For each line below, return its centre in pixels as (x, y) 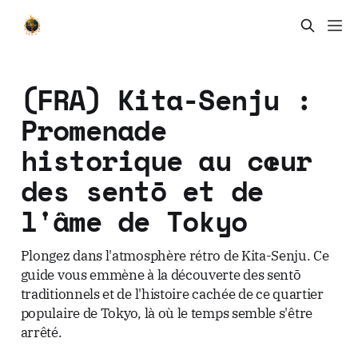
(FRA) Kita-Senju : (166, 99)
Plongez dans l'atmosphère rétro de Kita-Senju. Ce (175, 255)
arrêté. (41, 332)
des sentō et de (142, 190)
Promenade (93, 129)
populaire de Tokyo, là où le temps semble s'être (166, 312)
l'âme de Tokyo (134, 221)
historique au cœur (166, 160)
